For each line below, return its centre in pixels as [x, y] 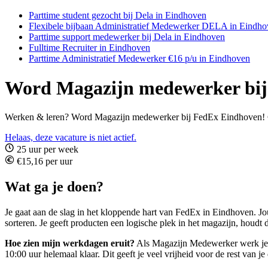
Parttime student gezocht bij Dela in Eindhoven [118, 16]
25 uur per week [46, 150]
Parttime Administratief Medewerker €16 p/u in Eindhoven [139, 59]
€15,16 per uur [43, 162]
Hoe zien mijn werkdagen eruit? [70, 243]
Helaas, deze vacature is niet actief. [71, 138]
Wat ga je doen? [54, 187]
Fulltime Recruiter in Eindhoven [89, 48]
